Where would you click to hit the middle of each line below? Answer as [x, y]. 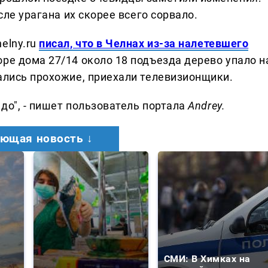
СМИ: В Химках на [207, 258]
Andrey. [207, 105]
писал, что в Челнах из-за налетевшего [144, 43]
